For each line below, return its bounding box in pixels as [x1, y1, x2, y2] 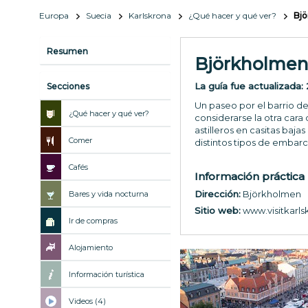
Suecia [86, 10, 111, 21]
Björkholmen [241, 188, 301, 199]
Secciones [47, 80, 89, 91]
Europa [39, 10, 69, 21]
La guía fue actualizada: [195, 80, 306, 91]
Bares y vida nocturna [69, 188, 148, 199]
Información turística [69, 269, 144, 279]
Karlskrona [129, 10, 171, 21]
